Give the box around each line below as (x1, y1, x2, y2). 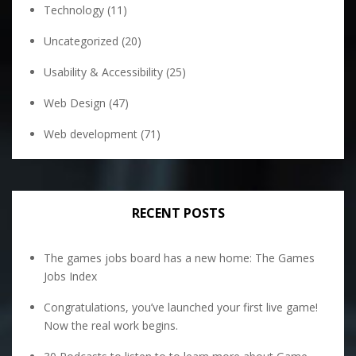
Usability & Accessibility (44, 64, 163, 79)
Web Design (44, 95, 106, 110)
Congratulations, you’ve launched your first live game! (44, 300, 318, 315)
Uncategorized (44, 33, 118, 48)
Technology (44, 2, 104, 17)
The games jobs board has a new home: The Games (44, 250, 315, 265)
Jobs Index (44, 269, 97, 284)
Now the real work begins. (44, 318, 178, 333)
